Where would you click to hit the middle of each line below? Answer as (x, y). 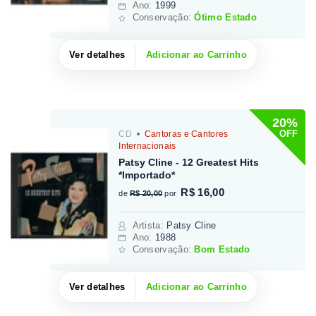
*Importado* (147, 175)
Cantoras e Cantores (185, 134)
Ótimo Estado (226, 18)
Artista (146, 225)
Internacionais (147, 146)
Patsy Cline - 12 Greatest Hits (189, 162)
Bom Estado (222, 249)
